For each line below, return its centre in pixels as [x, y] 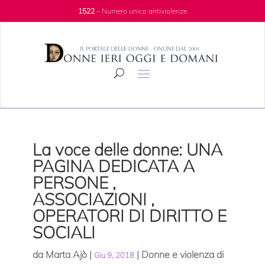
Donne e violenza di [182, 255]
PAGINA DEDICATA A [113, 166]
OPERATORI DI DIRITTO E [129, 216]
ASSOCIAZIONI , [93, 199]
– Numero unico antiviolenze [140, 11]
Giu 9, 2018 [114, 255]
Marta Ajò [66, 255]
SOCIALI [64, 232]
